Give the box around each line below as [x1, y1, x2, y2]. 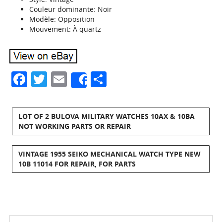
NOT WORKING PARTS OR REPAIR [18, 121, 131, 131]
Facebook [27, 68, 99, 90]
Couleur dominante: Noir [29, 4, 112, 14]
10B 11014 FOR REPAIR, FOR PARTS [18, 159, 136, 168]
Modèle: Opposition [29, 14, 95, 24]
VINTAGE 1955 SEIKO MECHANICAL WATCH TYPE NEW [18, 149, 201, 159]
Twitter [47, 68, 99, 90]
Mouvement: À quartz [29, 24, 102, 34]
